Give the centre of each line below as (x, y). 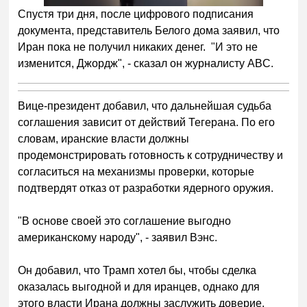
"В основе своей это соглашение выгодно (125, 221)
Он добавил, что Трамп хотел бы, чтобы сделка (137, 271)
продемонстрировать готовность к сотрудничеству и (151, 156)
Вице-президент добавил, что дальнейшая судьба (145, 106)
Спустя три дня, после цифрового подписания (136, 14)
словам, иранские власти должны (104, 139)
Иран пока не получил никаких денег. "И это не (138, 47)
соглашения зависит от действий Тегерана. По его (147, 123)
